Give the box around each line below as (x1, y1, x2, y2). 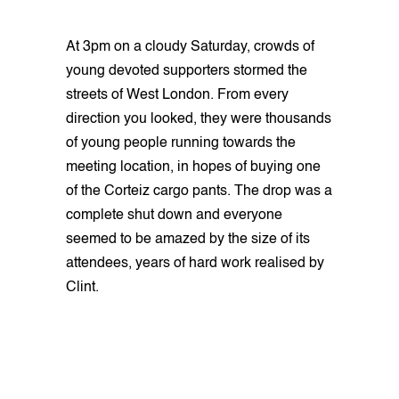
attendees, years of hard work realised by (66, 256, 324, 271)
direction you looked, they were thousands (66, 111, 331, 126)
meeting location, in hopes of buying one (66, 159, 321, 175)
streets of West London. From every (66, 87, 289, 102)
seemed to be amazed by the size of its (66, 232, 310, 247)
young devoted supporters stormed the (66, 63, 307, 78)
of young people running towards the (66, 135, 296, 151)
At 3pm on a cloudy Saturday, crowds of (66, 39, 314, 54)
